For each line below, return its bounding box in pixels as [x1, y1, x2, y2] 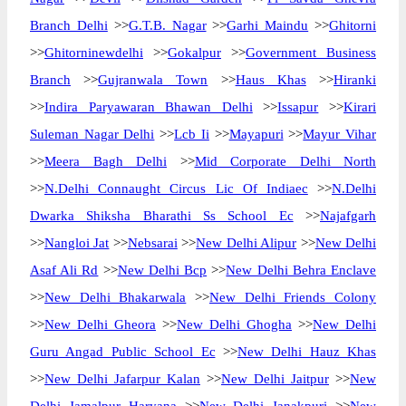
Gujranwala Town [98, 72, 208, 87]
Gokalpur [168, 45, 221, 60]
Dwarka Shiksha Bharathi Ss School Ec [30, 208, 294, 223]
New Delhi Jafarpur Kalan [44, 372, 200, 386]
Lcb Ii [174, 127, 209, 141]
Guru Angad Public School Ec [30, 344, 216, 359]
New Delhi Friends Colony [209, 290, 377, 304]
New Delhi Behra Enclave [226, 263, 377, 277]
